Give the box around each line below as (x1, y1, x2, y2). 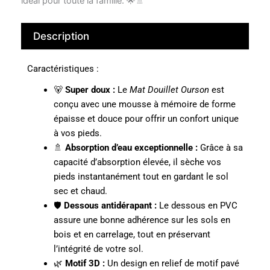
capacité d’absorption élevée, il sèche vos (53, 156, 221, 168)
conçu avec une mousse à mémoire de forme (53, 98, 236, 110)
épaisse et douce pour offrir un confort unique (53, 113, 239, 124)
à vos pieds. (53, 127, 102, 139)
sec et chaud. (53, 185, 107, 196)
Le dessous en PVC (156, 199, 237, 211)
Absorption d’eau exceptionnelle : (64, 142, 198, 153)
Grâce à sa (197, 142, 243, 153)
